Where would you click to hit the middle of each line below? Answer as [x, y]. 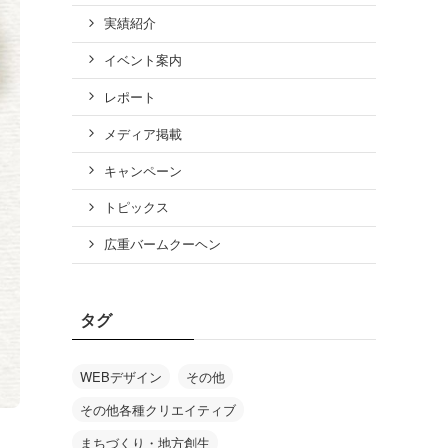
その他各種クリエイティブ [158, 409]
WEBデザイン [121, 376]
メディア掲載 [142, 133]
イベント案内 [142, 59]
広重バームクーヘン [162, 244]
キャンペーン [142, 170]
